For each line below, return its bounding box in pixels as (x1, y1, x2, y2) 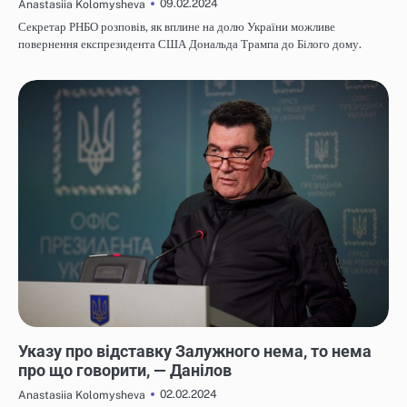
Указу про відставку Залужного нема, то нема (18, 342, 372, 362)
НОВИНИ (25, 330, 65, 341)
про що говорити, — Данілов (18, 361, 232, 381)
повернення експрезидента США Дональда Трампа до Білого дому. (18, 37, 362, 52)
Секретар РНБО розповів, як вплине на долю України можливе (18, 20, 335, 35)
